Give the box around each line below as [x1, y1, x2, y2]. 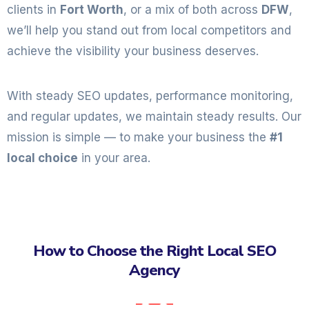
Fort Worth [60, 3, 123, 17]
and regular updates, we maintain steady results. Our [7, 110, 301, 123]
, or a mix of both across [123, 3, 261, 17]
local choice [7, 151, 78, 165]
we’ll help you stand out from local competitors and [7, 23, 291, 37]
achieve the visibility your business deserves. [7, 44, 259, 58]
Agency [129, 260, 180, 281]
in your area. [78, 151, 150, 165]
